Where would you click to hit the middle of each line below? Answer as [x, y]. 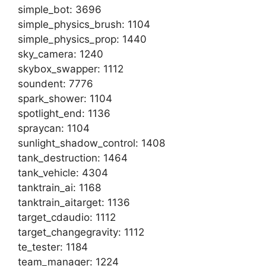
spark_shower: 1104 [65, 98]
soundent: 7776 [56, 83]
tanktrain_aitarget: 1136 [74, 202]
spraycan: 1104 [54, 128]
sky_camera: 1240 [61, 54]
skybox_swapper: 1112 [71, 69]
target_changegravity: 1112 [81, 232]
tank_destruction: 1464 [73, 158]
